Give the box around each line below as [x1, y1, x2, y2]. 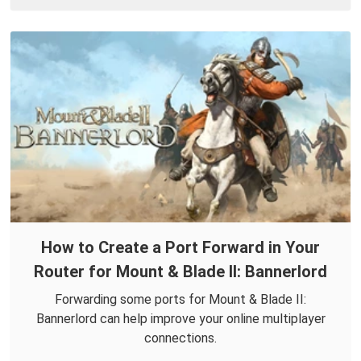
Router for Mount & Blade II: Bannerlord [34, 261, 327, 281]
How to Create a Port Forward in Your [41, 237, 320, 257]
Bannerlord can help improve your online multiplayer [35, 310, 326, 326]
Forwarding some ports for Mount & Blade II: [55, 291, 306, 307]
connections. [144, 330, 217, 346]
